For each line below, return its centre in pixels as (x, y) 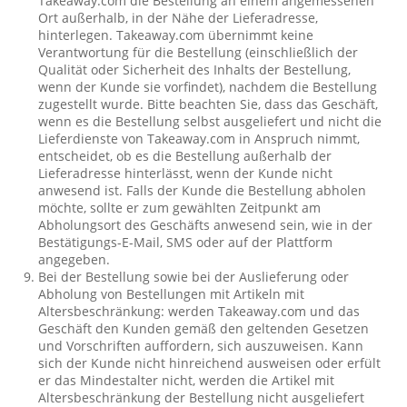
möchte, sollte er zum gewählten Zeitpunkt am (180, 208)
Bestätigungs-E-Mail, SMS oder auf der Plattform (186, 242)
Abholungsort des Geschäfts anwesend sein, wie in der (206, 225)
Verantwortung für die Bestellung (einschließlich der (199, 52)
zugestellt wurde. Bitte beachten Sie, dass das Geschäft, (208, 104)
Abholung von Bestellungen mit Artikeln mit (172, 294)
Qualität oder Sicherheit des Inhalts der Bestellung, (195, 69)
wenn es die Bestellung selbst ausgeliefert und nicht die (210, 121)
